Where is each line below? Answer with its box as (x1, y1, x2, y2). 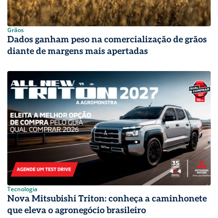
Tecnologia (7, 184, 37, 193)
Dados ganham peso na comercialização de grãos (7, 34, 207, 45)
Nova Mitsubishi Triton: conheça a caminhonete (7, 193, 207, 204)
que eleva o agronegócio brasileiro (7, 205, 148, 216)
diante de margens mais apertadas (7, 46, 148, 56)
